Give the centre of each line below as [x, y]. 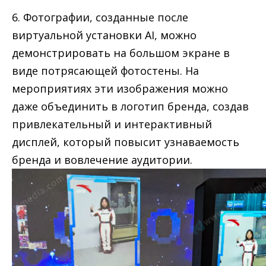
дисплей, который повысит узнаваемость [126, 142]
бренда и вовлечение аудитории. [102, 160]
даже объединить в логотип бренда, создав [130, 106]
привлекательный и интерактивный [112, 124]
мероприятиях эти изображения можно [120, 88]
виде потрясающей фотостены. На [105, 71]
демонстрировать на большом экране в [121, 53]
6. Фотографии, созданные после [100, 17]
